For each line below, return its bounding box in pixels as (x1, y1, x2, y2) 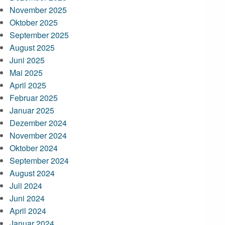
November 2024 (10, 130, 67, 141)
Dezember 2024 (10, 117, 67, 129)
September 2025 (10, 29, 69, 41)
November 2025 (10, 4, 67, 16)
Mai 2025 (10, 67, 43, 78)
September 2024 (10, 155, 69, 166)
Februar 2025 (10, 92, 58, 103)
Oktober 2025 (10, 17, 58, 28)
